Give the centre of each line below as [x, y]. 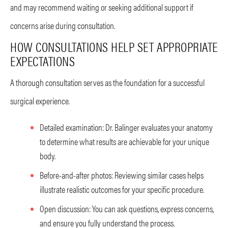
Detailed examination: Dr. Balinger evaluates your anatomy [126, 127]
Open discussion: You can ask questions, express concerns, [127, 208]
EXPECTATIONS [43, 61]
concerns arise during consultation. [63, 25]
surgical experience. [40, 100]
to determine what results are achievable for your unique [124, 141]
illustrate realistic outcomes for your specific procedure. [122, 189]
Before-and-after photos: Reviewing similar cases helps [122, 175]
